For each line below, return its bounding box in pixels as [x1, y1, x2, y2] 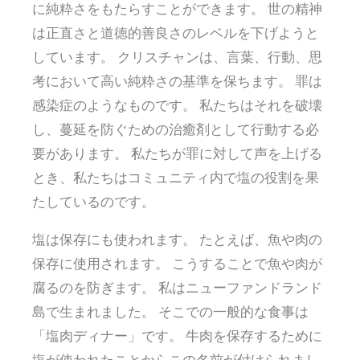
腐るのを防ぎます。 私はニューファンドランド [32, 278, 322, 297]
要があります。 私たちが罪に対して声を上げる [32, 144, 322, 163]
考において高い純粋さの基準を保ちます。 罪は [32, 72, 322, 91]
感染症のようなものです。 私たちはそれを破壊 [32, 96, 322, 115]
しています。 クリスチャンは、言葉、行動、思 [32, 47, 322, 67]
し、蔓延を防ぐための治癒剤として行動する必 [32, 120, 319, 139]
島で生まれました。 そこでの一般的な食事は [32, 302, 309, 321]
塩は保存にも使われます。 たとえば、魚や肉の [32, 230, 322, 249]
